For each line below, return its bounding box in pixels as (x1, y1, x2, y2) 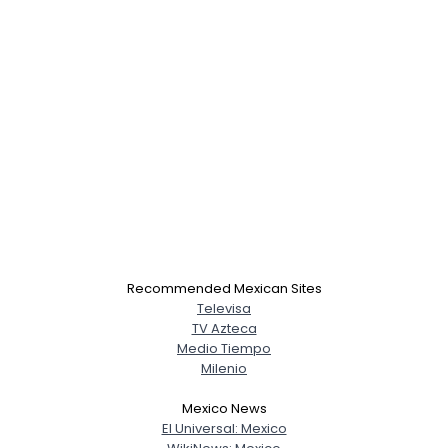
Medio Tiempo (177, 339, 271, 358)
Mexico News (181, 399, 267, 418)
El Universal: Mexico (161, 419, 287, 438)
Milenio (201, 359, 247, 378)
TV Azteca (191, 319, 257, 338)
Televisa (197, 299, 251, 318)
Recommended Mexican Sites (126, 279, 322, 298)
